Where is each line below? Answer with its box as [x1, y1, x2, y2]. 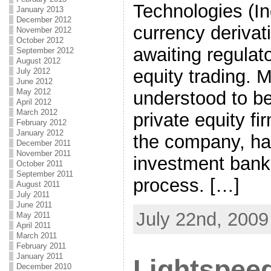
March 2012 [16, 108, 57, 117]
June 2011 [16, 200, 52, 209]
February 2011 [16, 241, 66, 250]
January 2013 [16, 5, 64, 14]
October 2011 [16, 159, 63, 168]
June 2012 [16, 77, 53, 86]
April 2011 [16, 221, 51, 230]
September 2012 [16, 46, 74, 55]
